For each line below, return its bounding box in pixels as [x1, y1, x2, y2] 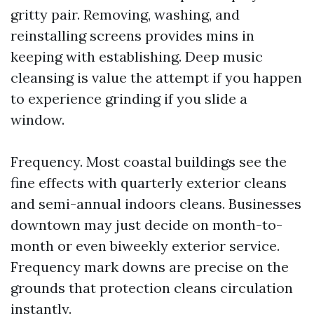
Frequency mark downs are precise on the [11, 258, 289, 275]
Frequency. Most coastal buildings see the [11, 153, 287, 170]
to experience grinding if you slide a [11, 90, 247, 107]
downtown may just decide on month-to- [11, 216, 282, 233]
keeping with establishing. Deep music [11, 48, 263, 65]
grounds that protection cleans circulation [11, 279, 293, 296]
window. [11, 111, 64, 128]
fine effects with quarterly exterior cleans [11, 174, 287, 191]
